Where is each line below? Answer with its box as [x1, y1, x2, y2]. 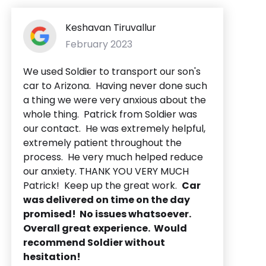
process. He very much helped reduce [23, 150, 203, 164]
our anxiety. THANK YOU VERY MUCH [23, 164, 189, 178]
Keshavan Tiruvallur [65, 20, 156, 34]
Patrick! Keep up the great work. [23, 178, 182, 192]
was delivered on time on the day [23, 192, 190, 207]
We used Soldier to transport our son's [23, 64, 201, 78]
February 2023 [65, 37, 132, 51]
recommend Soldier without [23, 235, 165, 249]
